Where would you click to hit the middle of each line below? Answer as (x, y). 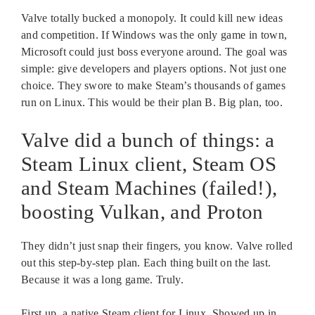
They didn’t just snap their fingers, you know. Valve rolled (157, 245)
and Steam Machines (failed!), (149, 187)
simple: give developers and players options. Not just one (154, 68)
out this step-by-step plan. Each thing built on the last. (146, 262)
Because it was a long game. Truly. (102, 279)
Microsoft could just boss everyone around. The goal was (154, 51)
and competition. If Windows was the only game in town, (154, 34)
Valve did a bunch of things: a (148, 140)
